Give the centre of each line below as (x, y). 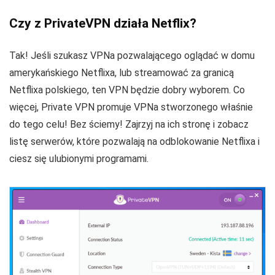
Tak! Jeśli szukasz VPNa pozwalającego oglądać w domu (132, 56)
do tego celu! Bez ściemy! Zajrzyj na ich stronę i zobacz (129, 125)
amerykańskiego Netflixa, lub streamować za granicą (122, 73)
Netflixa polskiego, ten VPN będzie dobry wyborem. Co (127, 90)
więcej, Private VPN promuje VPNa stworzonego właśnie (131, 107)
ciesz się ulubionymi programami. (79, 159)
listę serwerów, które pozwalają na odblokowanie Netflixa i (134, 142)
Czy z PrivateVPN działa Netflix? (103, 24)
